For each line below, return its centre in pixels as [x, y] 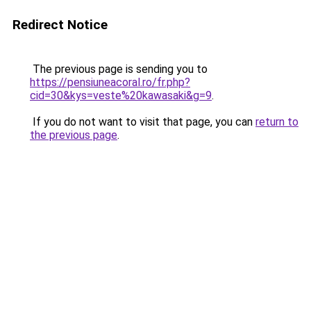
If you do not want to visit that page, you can [143, 122]
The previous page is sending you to [119, 69]
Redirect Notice [60, 25]
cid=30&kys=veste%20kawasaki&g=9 [121, 95]
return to [277, 122]
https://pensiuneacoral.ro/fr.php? [110, 82]
